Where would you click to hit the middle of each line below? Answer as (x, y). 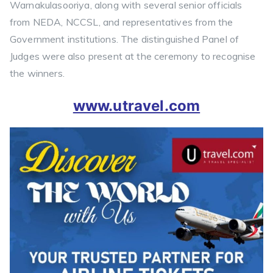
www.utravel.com (136, 105)
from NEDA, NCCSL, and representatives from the (122, 22)
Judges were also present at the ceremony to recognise (133, 56)
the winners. (37, 73)
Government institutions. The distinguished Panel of (125, 39)
